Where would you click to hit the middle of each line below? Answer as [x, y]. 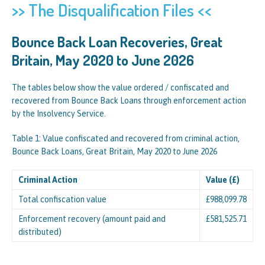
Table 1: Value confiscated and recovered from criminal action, [126, 138]
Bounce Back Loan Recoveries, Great [117, 42]
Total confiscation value [62, 199]
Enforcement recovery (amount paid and [92, 219]
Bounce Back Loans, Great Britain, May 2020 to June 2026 [114, 151]
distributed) [40, 232]
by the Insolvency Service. [59, 114]
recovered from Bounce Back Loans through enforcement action [129, 101]
